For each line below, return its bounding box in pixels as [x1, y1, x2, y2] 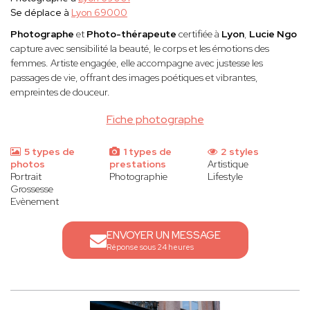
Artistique [208, 158, 249, 171]
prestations [109, 158, 166, 171]
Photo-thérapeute [86, 28, 176, 41]
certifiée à [176, 28, 221, 41]
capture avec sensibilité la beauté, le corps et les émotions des [10, 42, 269, 55]
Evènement [10, 195, 59, 208]
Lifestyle [208, 170, 244, 183]
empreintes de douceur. [10, 86, 110, 99]
